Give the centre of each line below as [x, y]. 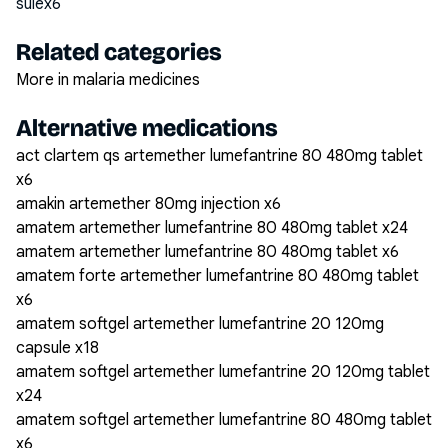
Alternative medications [147, 128]
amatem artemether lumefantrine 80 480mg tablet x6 [207, 252]
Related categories [119, 52]
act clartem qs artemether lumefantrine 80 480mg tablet [219, 156]
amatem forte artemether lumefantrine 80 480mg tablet [217, 276]
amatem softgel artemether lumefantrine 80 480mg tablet [224, 420]
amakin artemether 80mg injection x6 [148, 204]
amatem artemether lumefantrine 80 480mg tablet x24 [212, 228]
